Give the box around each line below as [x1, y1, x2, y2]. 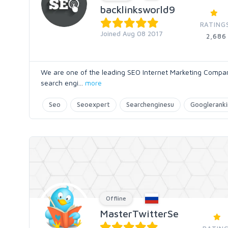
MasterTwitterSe [100, 208, 179, 219]
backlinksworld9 [100, 4, 175, 15]
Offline [106, 194, 126, 202]
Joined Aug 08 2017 [100, 30, 163, 38]
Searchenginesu [126, 100, 174, 108]
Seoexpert [77, 100, 110, 108]
